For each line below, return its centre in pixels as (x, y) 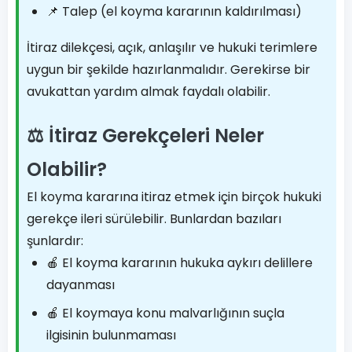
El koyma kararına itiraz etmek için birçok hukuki (174, 197)
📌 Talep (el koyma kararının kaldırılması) (174, 11)
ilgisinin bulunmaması (111, 335)
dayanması (81, 285)
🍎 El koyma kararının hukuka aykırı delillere (180, 263)
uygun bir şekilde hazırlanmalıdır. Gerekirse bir (169, 70)
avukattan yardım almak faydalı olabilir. (148, 92)
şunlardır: (55, 241)
